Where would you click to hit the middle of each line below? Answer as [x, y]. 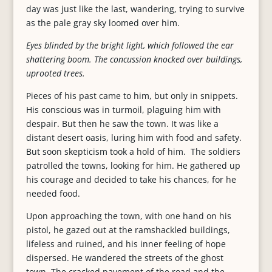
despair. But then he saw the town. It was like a [122, 124]
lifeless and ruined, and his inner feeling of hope [126, 244]
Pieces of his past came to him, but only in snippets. [132, 96]
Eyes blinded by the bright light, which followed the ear [130, 45]
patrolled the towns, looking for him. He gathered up [133, 165]
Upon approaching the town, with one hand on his [128, 216]
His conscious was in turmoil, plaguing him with [123, 110]
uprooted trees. [55, 73]
